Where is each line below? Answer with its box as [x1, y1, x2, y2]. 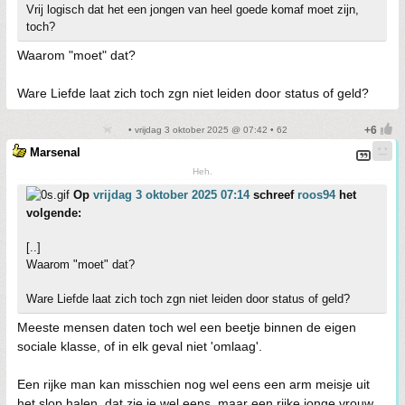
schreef [250, 188, 297, 202]
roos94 [297, 188, 335, 202]
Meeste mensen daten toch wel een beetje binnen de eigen [17, 320, 356, 335]
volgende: [26, 206, 81, 221]
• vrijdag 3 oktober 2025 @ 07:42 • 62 [125, 125, 287, 136]
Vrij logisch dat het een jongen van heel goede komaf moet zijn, [26, 3, 359, 17]
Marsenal [30, 146, 80, 160]
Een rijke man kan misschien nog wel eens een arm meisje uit [17, 377, 370, 392]
